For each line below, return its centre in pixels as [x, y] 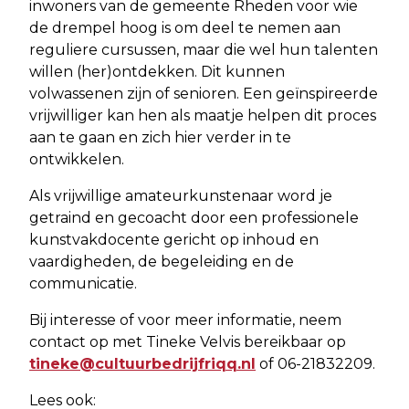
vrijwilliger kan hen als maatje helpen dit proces [203, 116]
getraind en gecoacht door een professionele [194, 218]
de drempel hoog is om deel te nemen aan [185, 28]
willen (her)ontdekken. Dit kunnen [157, 72]
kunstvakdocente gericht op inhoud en [174, 240]
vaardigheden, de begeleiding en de [162, 262]
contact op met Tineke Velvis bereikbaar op [188, 342]
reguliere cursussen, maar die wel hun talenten [204, 50]
